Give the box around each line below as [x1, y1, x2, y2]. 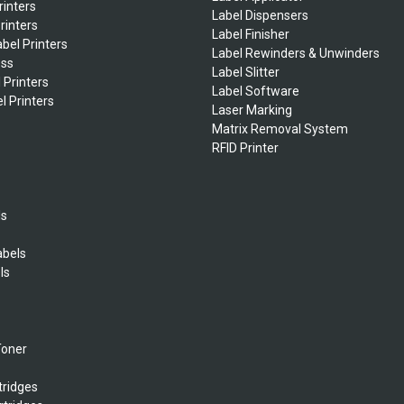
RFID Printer [211, 140, 279, 155]
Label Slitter [211, 64, 280, 79]
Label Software [211, 83, 299, 98]
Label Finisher [211, 26, 289, 41]
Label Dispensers [211, 7, 308, 23]
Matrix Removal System [211, 121, 348, 136]
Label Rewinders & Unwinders [211, 45, 380, 60]
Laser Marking [211, 102, 292, 117]
